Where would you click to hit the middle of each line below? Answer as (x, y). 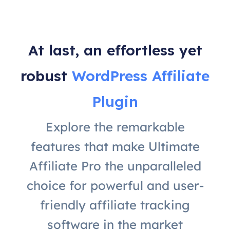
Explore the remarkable (115, 127)
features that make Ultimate (115, 147)
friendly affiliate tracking (115, 205)
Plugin (115, 102)
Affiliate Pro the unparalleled (115, 166)
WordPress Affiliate (141, 76)
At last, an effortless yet (115, 50)
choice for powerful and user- (115, 186)
